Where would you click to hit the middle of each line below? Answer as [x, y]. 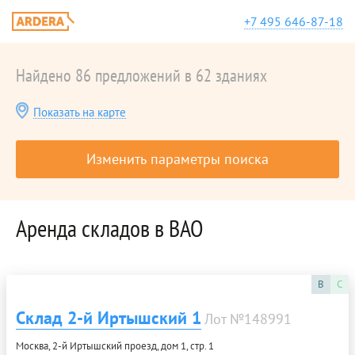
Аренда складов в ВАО [109, 228]
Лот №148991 [248, 319]
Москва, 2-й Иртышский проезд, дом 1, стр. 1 [115, 346]
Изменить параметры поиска [177, 159]
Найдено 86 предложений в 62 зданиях [141, 75]
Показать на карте [80, 112]
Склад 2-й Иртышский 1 [109, 318]
